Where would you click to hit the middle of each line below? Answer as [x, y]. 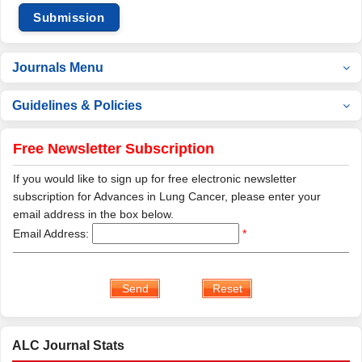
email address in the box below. [93, 214]
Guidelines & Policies [77, 105]
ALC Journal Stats [68, 345]
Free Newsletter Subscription [114, 149]
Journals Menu [58, 67]
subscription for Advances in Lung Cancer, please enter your [167, 196]
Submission [69, 17]
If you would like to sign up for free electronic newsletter [155, 179]
